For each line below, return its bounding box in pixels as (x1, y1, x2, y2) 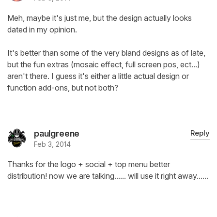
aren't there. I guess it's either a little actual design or (7, 71, 189, 81)
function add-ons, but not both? (7, 83, 118, 93)
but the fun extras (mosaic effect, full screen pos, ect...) (7, 60, 200, 70)
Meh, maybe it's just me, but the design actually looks (7, 13, 192, 23)
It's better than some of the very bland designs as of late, (7, 48, 205, 58)
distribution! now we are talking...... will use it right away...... (7, 171, 208, 181)
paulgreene (34, 128, 80, 139)
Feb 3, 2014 (34, 140, 71, 149)
